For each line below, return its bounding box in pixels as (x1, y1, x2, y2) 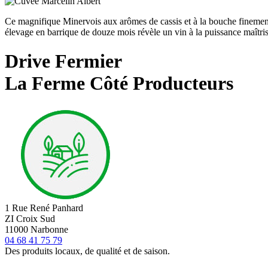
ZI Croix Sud (5, 213, 57, 224)
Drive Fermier (5, 50, 122, 72)
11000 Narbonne (5, 224, 68, 234)
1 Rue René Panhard (5, 202, 83, 213)
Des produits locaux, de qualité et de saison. (5, 245, 170, 256)
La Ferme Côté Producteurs (5, 72, 233, 95)
